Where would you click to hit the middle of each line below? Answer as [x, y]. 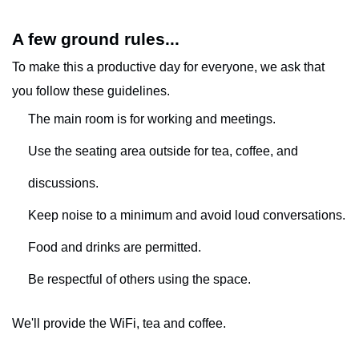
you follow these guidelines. [91, 91]
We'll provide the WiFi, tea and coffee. [119, 323]
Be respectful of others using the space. [139, 279]
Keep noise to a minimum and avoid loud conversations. [187, 215]
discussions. [63, 183]
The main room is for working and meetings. [152, 119]
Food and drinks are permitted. [115, 247]
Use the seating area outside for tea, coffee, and [163, 151]
